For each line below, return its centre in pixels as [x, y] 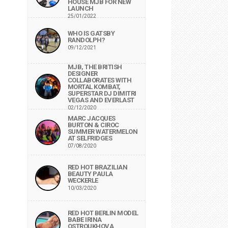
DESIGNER [82, 74]
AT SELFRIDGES [90, 138]
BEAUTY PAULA [90, 174]
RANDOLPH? [86, 40]
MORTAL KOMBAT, [94, 87]
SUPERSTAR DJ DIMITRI [102, 93]
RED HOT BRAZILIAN [97, 167]
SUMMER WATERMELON [102, 132]
